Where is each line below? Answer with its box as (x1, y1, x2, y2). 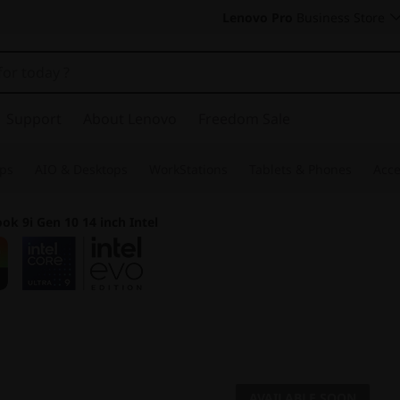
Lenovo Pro (222, 9, 293, 26)
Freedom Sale (198, 109, 290, 129)
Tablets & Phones (249, 161, 352, 178)
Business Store (293, 9, 385, 26)
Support (6, 109, 62, 129)
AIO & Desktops (35, 161, 128, 178)
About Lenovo (83, 109, 177, 129)
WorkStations (149, 161, 228, 178)
